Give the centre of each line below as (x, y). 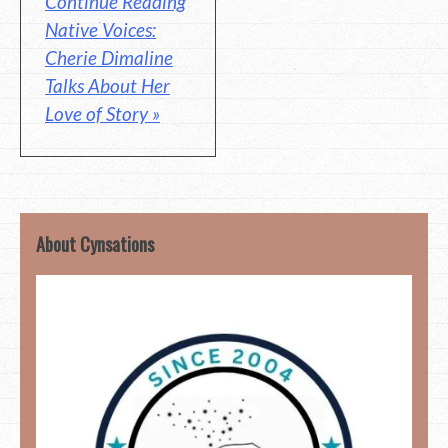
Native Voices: (100, 29)
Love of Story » (102, 113)
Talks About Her (107, 85)
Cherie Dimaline (109, 57)
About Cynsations (95, 244)
